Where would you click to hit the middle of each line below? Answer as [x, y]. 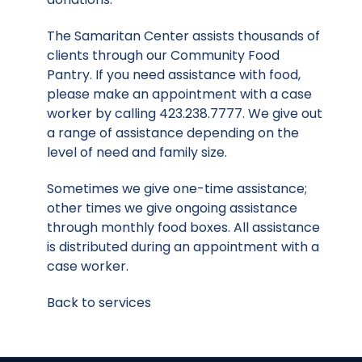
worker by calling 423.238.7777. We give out [185, 114]
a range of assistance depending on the [173, 133]
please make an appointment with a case [179, 95]
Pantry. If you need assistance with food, [174, 75]
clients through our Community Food [163, 56]
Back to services [99, 302]
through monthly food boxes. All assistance [183, 227]
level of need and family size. [137, 153]
